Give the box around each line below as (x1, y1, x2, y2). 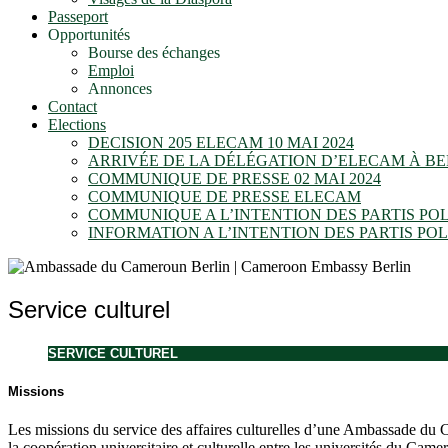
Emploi (88, 62, 134, 80)
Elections (48, 116, 106, 134)
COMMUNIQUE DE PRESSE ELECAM (88, 188, 361, 206)
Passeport (48, 8, 108, 26)
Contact (48, 98, 97, 116)
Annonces (88, 80, 152, 98)
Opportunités (48, 26, 130, 44)
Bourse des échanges (88, 44, 220, 62)
